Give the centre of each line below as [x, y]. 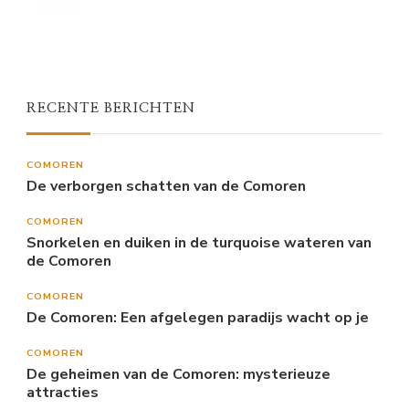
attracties [63, 392]
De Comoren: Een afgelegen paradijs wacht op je [198, 317]
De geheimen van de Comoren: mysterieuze [178, 374]
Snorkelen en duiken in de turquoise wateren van [199, 242]
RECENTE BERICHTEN [111, 108]
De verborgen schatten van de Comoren [166, 186]
